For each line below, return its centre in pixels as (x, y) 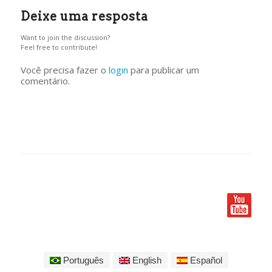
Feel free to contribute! (59, 47)
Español (205, 260)
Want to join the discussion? (65, 37)
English (145, 260)
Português (82, 260)
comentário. (45, 80)
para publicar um (163, 70)
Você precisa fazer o (64, 70)
